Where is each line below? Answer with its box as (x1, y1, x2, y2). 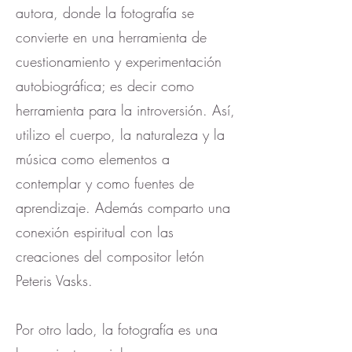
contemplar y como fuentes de (16, 174, 194, 192)
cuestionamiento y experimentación (16, 52, 222, 71)
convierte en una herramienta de (16, 27, 207, 46)
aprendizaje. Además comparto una (16, 198, 230, 217)
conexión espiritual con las (16, 222, 174, 241)
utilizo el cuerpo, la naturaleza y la (16, 125, 225, 144)
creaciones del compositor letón (16, 247, 204, 266)
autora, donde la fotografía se (16, 3, 194, 22)
